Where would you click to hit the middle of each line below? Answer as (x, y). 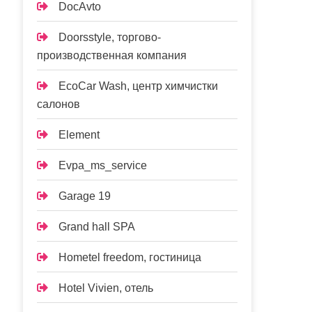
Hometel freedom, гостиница (130, 257)
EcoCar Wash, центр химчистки (139, 86)
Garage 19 (85, 196)
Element (79, 135)
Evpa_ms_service (103, 165)
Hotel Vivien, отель (106, 288)
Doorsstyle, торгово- (110, 37)
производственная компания (112, 55)
